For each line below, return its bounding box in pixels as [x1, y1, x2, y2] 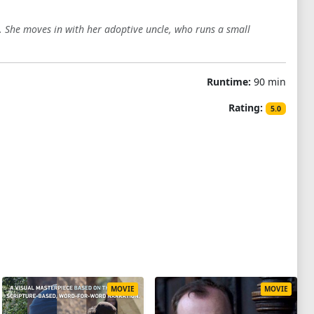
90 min [250, 75, 286, 88]
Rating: [228, 101, 264, 114]
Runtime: [206, 75, 251, 88]
